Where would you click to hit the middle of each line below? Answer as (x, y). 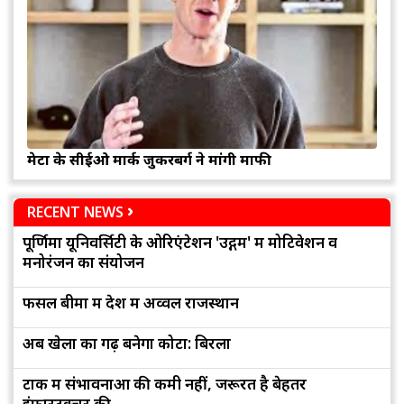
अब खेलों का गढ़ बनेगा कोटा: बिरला (127, 344)
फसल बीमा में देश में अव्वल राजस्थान (131, 303)
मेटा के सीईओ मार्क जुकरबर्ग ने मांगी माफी (149, 160)
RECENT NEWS (75, 212)
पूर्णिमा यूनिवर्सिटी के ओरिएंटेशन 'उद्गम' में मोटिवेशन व (180, 243)
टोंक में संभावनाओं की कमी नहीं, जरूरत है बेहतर (165, 384)
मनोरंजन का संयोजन (83, 262)
